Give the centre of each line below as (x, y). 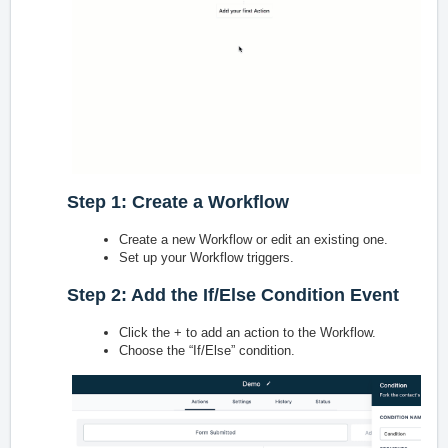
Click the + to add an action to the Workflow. (247, 332)
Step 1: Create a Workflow (178, 201)
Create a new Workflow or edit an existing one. (253, 239)
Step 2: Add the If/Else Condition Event (233, 294)
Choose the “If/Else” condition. (207, 350)
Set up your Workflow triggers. (206, 257)
